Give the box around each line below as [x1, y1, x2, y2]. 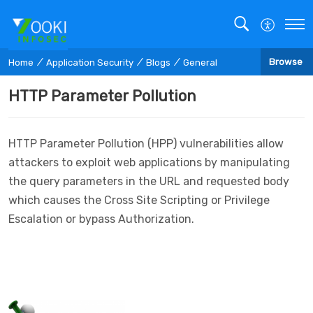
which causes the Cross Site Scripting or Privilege [8, 193, 270, 207]
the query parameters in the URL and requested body [8, 174, 289, 188]
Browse [269, 57, 303, 68]
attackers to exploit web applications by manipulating [8, 155, 290, 169]
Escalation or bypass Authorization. [8, 212, 194, 226]
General [183, 57, 217, 68]
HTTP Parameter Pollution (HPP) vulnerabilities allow [8, 136, 284, 150]
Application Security [46, 57, 133, 68]
